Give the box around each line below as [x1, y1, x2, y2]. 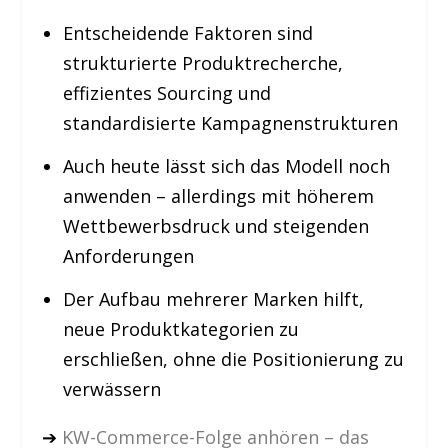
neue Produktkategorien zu [62, 316, 299, 341]
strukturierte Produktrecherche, [62, 51, 343, 76]
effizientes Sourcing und [62, 81, 271, 106]
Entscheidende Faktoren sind [62, 21, 313, 46]
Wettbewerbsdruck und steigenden [62, 213, 369, 238]
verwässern [62, 376, 161, 401]
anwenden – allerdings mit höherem [62, 183, 374, 208]
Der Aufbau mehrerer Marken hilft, [62, 286, 364, 311]
